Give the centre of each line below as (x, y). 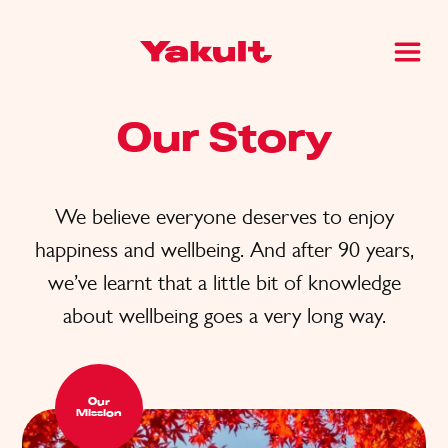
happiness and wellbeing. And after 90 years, (224, 249)
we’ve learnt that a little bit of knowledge (224, 282)
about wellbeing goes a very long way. (224, 315)
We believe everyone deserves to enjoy (224, 216)
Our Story (224, 140)
